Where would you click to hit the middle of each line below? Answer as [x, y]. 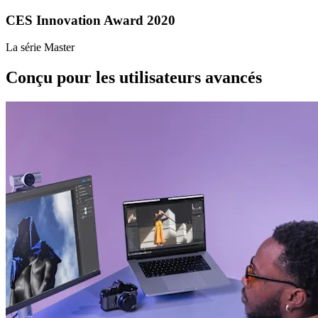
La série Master [40, 48]
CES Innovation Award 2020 [91, 20]
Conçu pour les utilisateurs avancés [134, 78]
